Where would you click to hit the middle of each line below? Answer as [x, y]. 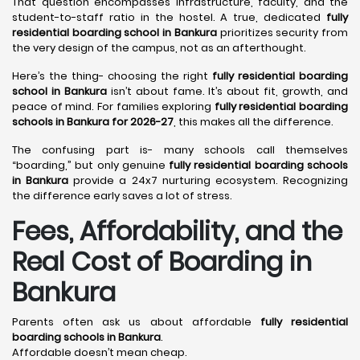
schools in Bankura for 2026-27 [93, 122]
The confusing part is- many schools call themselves [180, 150]
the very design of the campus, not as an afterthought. [159, 48]
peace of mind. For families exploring [113, 106]
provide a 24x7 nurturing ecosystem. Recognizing [209, 180]
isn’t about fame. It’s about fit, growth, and [227, 91]
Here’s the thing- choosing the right [112, 76]
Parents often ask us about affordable [136, 322]
